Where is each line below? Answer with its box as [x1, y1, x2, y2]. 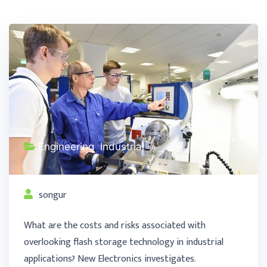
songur [39, 187, 67, 203]
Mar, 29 [210, 125, 249, 147]
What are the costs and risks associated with [24, 218, 206, 234]
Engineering [38, 140, 94, 153]
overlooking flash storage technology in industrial [24, 234, 223, 251]
